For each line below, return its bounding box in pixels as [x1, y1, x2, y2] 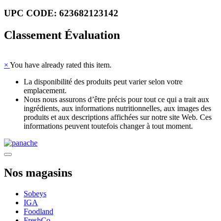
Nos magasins [4, 166, 72, 180]
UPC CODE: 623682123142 [4, 8, 118, 19]
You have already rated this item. [10, 61, 111, 70]
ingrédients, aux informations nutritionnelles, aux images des [24, 104, 211, 113]
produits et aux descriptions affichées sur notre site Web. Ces [24, 113, 212, 122]
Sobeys [24, 189, 46, 198]
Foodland [24, 207, 53, 216]
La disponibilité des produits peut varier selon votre [24, 77, 183, 86]
